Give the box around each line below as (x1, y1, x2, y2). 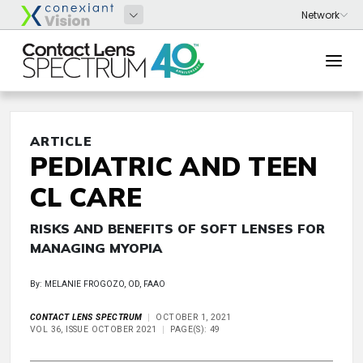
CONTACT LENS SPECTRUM (30, 312, 143, 322)
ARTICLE (30, 133, 92, 149)
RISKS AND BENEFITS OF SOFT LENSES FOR (30, 220, 325, 237)
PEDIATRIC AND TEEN (30, 150, 318, 182)
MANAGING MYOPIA (30, 240, 162, 256)
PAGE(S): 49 (170, 324, 220, 335)
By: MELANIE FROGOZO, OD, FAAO (30, 279, 165, 289)
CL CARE (30, 181, 143, 213)
